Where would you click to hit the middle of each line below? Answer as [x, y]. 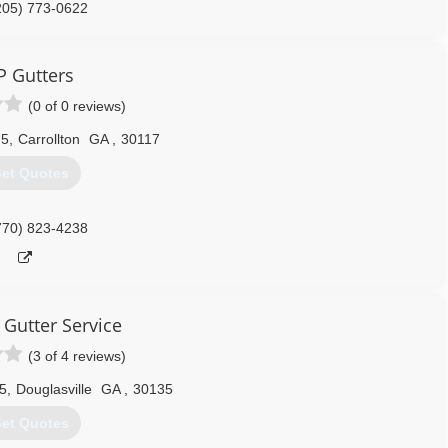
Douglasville [53, 389]
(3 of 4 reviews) [77, 356]
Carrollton [49, 139]
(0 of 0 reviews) [77, 106]
